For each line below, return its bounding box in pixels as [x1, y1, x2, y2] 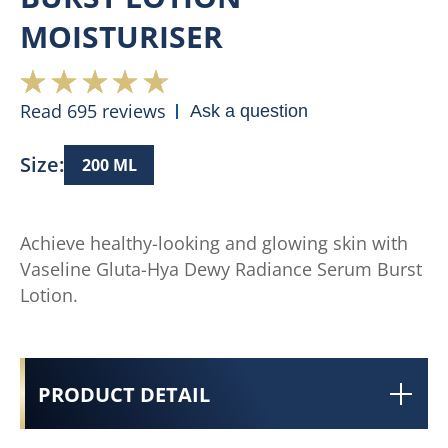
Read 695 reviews [20, 99, 166, 123]
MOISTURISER [20, 16, 223, 57]
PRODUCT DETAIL [38, 381, 210, 408]
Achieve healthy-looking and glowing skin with [20, 231, 408, 255]
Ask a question [190, 101, 308, 121]
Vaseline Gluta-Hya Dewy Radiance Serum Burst [20, 257, 422, 281]
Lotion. [20, 283, 78, 307]
